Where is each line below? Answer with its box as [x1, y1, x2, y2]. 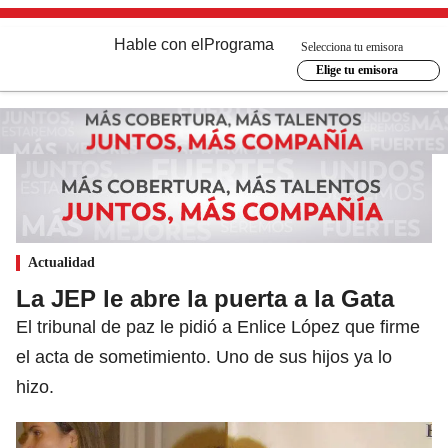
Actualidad [28, 254, 95, 270]
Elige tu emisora [315, 63, 398, 77]
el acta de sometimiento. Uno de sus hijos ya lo [16, 346, 392, 367]
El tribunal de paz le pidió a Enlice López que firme [16, 316, 420, 337]
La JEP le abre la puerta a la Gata [16, 284, 394, 312]
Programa [204, 36, 274, 53]
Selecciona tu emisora [301, 39, 403, 54]
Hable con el [114, 36, 204, 53]
